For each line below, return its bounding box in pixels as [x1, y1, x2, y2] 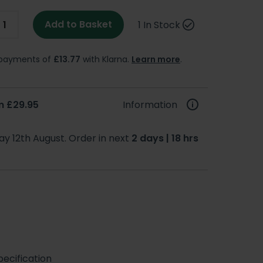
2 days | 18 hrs [131, 131, 198, 145]
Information [123, 97, 177, 112]
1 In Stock [138, 18, 180, 32]
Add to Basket [45, 18, 112, 32]
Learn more [131, 53, 180, 65]
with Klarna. [80, 53, 131, 65]
